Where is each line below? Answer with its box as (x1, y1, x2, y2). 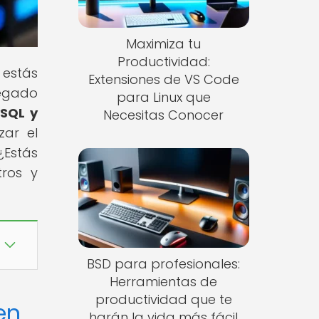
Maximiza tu (126, 35, 202, 53)
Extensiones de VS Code (88, 70, 239, 89)
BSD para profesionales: (87, 254, 241, 273)
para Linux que (116, 88, 211, 107)
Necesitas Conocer (103, 106, 224, 125)
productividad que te (95, 290, 232, 308)
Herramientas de (110, 272, 218, 291)
